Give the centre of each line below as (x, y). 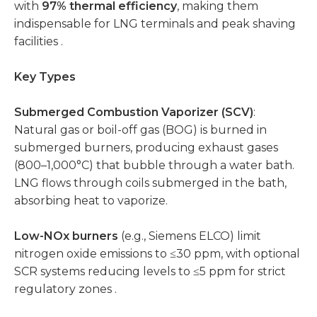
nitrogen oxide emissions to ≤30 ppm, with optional (157, 254)
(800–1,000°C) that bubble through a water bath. (154, 165)
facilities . (39, 41)
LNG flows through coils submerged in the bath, (150, 183)
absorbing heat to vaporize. (91, 201)
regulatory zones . (65, 289)
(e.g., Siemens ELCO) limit (190, 236)
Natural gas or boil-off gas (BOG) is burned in (140, 130)
